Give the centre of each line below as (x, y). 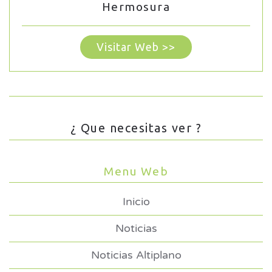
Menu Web (136, 172)
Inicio (136, 202)
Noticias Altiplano (136, 255)
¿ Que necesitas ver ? (136, 128)
